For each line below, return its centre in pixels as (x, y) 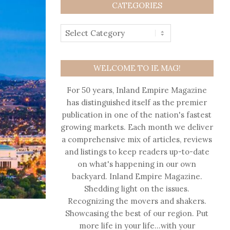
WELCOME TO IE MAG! (137, 68)
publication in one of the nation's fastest (137, 115)
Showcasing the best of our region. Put (137, 213)
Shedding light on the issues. (137, 189)
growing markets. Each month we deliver (137, 127)
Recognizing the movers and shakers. (137, 201)
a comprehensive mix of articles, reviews (137, 139)
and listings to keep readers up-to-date (137, 152)
